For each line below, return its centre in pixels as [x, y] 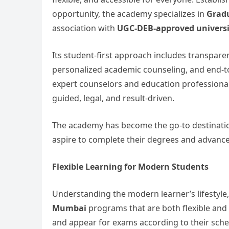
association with [85, 28]
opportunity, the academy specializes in [129, 14]
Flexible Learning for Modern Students [130, 167]
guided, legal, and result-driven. [113, 98]
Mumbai [69, 208]
